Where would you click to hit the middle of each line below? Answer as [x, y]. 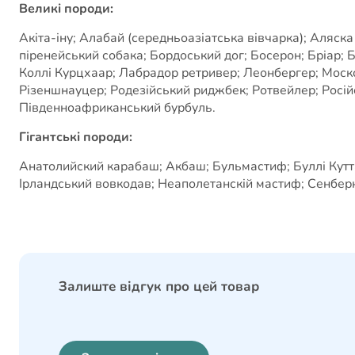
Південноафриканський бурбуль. [117, 107]
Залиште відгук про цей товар [159, 286]
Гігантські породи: [76, 137]
